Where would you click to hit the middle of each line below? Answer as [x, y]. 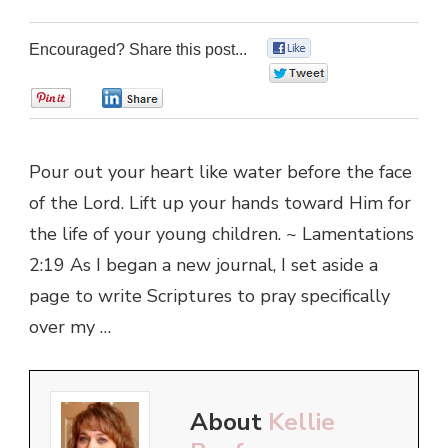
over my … [70, 327]
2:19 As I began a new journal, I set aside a [203, 265]
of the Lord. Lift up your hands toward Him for [220, 203]
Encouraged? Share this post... [138, 50]
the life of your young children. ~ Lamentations [221, 234]
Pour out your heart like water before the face [220, 172]
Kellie [301, 421]
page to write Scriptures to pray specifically [209, 296]
